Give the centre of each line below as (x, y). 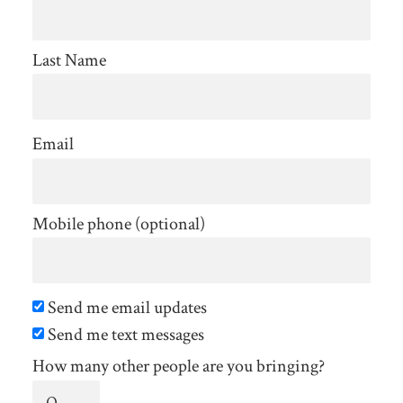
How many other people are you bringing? (178, 367)
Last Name (69, 60)
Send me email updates (125, 308)
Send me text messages (124, 335)
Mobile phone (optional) (118, 224)
